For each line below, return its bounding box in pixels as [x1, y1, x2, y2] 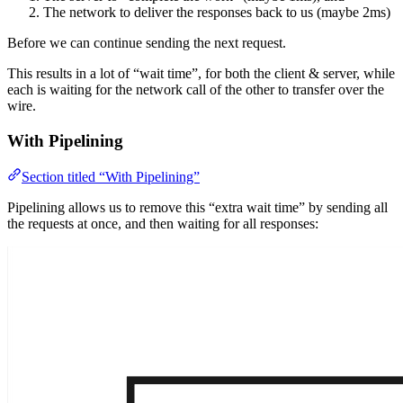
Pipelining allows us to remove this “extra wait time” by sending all [7, 200, 388, 216]
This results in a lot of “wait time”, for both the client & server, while [7, 65, 395, 81]
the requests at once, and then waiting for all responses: [7, 216, 318, 232]
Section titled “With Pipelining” [22, 169, 200, 185]
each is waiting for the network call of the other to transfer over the [7, 81, 384, 97]
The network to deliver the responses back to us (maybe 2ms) [43, 4, 390, 20]
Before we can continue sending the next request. [7, 34, 286, 50]
